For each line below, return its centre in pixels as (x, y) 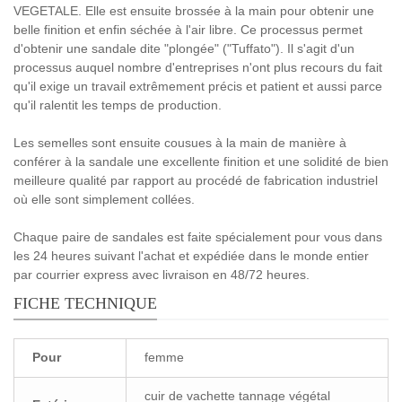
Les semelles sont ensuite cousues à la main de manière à (180, 142)
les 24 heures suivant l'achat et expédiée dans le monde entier (191, 255)
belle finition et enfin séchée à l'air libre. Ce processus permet (188, 29)
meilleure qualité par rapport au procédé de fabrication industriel (196, 180)
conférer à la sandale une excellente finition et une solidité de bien (201, 161)
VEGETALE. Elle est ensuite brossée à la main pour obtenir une (194, 10)
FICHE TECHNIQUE (85, 303)
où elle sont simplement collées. (104, 199)
